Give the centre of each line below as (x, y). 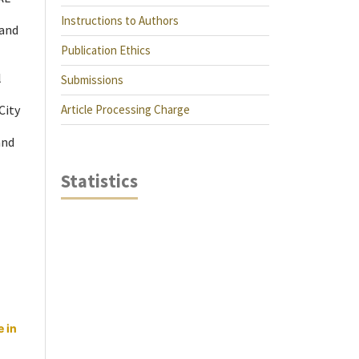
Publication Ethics (106, 50)
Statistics (99, 181)
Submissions (92, 80)
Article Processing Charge (125, 109)
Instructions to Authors (120, 20)
